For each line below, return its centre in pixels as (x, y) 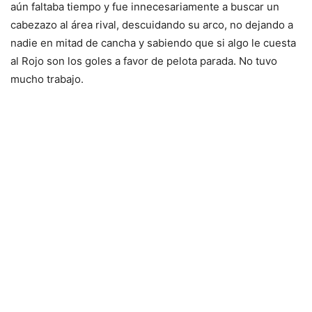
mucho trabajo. (47, 79)
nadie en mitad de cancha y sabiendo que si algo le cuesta (153, 43)
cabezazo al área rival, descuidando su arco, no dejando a (152, 25)
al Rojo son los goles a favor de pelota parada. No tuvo (144, 61)
